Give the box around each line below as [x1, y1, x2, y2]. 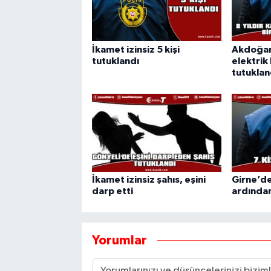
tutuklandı [91, 56, 139, 66]
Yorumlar [91, 234, 147, 247]
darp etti [91, 186, 133, 196]
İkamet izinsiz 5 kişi [91, 44, 180, 54]
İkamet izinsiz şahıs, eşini [91, 174, 206, 184]
